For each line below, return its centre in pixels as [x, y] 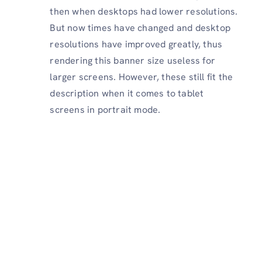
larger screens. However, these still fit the [142, 77]
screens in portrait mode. [105, 109]
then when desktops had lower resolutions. [144, 11]
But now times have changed [112, 27]
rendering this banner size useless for [132, 60]
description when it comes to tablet [127, 93]
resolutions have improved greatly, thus [136, 44]
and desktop [203, 27]
